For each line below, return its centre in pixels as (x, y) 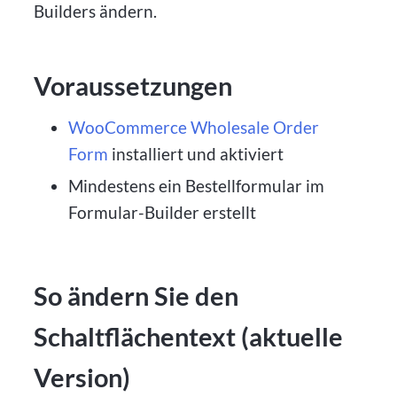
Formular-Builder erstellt (162, 213)
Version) (82, 377)
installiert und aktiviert (195, 154)
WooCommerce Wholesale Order (193, 128)
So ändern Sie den (136, 296)
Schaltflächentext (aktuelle (189, 336)
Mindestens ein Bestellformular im (196, 186)
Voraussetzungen (133, 86)
